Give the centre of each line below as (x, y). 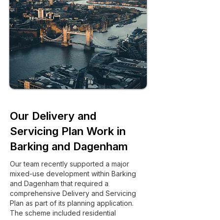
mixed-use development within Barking (73, 174)
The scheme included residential (63, 213)
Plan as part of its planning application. (72, 203)
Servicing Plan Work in (68, 131)
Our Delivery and (53, 116)
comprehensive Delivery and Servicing (73, 193)
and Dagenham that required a (59, 183)
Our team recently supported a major (69, 164)
